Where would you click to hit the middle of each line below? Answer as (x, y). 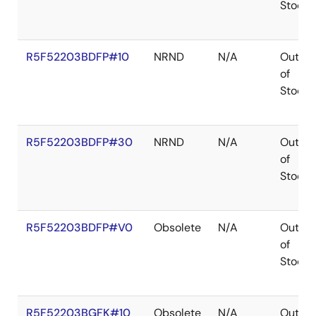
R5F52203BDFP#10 (78, 57)
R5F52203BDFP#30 (79, 142)
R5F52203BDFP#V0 (79, 227)
